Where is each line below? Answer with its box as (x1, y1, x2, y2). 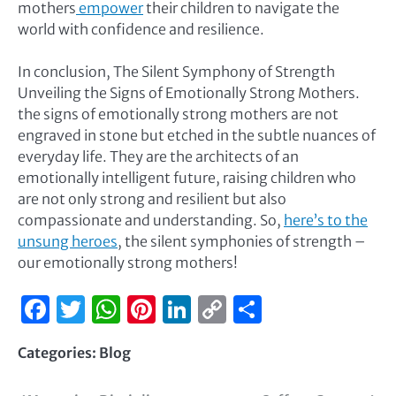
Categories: (18, 343, 99, 362)
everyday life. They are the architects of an (18, 148, 299, 166)
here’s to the (284, 211, 368, 230)
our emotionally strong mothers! (18, 254, 238, 272)
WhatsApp (120, 291, 258, 327)
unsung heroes (18, 232, 118, 251)
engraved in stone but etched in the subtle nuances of (18, 126, 376, 145)
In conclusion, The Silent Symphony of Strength (18, 63, 335, 81)
